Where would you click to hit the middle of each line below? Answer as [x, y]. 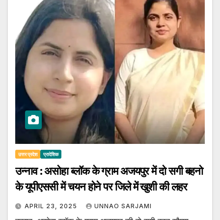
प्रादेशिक [51, 154]
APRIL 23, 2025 [52, 206]
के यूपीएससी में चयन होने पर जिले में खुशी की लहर [101, 187]
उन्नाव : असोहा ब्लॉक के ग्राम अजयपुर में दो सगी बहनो [109, 171]
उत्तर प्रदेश [28, 154]
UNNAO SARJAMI [123, 206]
